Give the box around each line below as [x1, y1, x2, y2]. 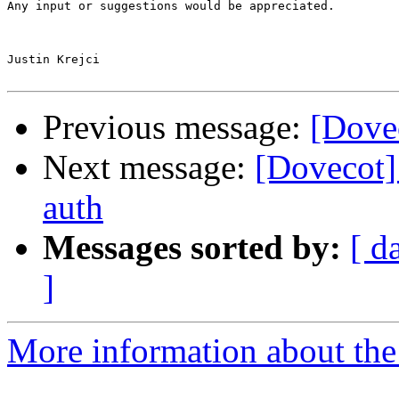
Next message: [43, 148, 255, 187]
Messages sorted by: [43, 228, 341, 267]
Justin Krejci [7, 53, 100, 67]
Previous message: [43, 108, 310, 147]
